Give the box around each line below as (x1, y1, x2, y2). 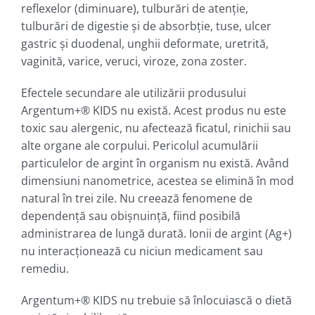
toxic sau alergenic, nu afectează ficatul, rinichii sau (20, 120, 291, 136)
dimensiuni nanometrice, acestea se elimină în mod (20, 172, 294, 188)
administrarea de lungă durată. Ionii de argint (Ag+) (20, 225, 292, 241)
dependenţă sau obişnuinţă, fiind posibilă (20, 207, 240, 224)
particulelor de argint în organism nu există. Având (20, 155, 289, 171)
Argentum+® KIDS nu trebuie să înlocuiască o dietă (20, 292, 292, 308)
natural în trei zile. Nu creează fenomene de (20, 190, 252, 206)
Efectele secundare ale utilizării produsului (20, 84, 246, 101)
